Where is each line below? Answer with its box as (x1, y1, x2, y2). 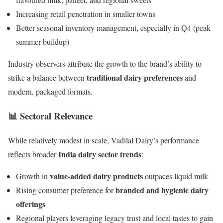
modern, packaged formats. (8, 86, 93, 97)
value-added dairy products (50, 170, 143, 182)
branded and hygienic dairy (115, 184, 209, 196)
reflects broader (8, 148, 58, 159)
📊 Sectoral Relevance (8, 109, 93, 122)
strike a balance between (8, 72, 87, 83)
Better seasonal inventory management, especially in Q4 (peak (16, 22, 211, 33)
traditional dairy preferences (87, 72, 183, 84)
